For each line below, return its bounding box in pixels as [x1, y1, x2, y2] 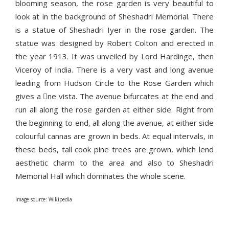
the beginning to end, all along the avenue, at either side [15, 118, 214, 128]
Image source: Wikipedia [15, 196, 72, 203]
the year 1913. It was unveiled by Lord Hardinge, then [15, 51, 214, 62]
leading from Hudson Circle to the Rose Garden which [15, 78, 214, 88]
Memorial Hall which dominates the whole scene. [15, 171, 186, 181]
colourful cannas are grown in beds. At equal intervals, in [15, 131, 214, 142]
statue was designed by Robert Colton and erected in [15, 38, 214, 49]
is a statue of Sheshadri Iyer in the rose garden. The [15, 25, 214, 35]
